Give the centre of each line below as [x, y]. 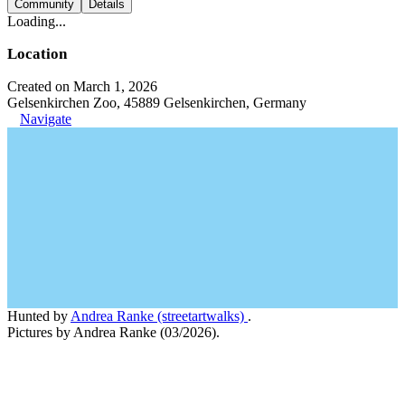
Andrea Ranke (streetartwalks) [159, 316]
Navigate [46, 118]
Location [37, 53]
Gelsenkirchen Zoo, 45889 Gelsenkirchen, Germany [157, 102]
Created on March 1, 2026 [82, 86]
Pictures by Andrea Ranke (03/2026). [113, 332]
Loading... [37, 21]
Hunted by [39, 316]
